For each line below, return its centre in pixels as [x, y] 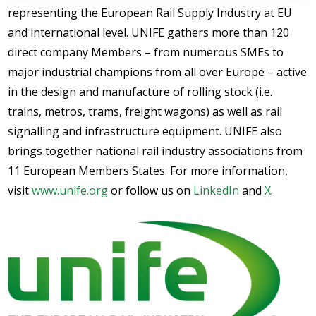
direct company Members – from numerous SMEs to [146, 52]
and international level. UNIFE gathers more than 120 [149, 32]
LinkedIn [217, 190]
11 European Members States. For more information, [148, 171]
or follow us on [151, 190]
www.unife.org [70, 190]
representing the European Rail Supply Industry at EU [150, 13]
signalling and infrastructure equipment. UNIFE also [145, 131]
